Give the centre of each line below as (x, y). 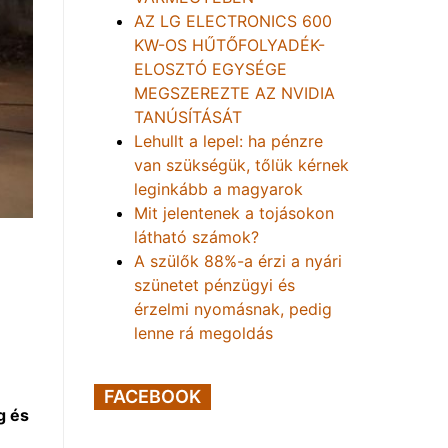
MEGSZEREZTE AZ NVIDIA (234, 93)
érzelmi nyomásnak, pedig (233, 309)
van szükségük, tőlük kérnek (241, 165)
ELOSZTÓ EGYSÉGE (210, 69)
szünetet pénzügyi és (214, 285)
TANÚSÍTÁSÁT (188, 117)
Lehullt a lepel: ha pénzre (228, 141)
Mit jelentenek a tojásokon (234, 213)
